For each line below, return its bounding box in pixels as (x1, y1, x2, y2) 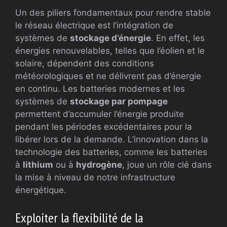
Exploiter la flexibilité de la (15, 209, 143, 226)
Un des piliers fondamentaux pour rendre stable (15, 8, 211, 18)
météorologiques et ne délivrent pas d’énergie (15, 71, 201, 82)
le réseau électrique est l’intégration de (15, 20, 173, 31)
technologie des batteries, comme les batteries (15, 147, 207, 158)
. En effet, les (151, 33, 205, 44)
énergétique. (15, 185, 66, 196)
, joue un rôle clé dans (122, 160, 212, 170)
